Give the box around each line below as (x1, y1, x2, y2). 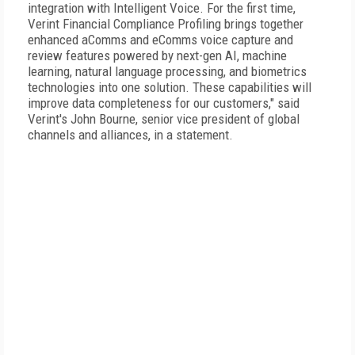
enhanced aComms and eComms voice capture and (28, 32, 293, 48)
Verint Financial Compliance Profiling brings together (28, 16, 303, 32)
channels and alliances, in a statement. (28, 127, 233, 143)
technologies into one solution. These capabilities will (28, 79, 311, 95)
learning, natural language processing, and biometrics (28, 63, 307, 79)
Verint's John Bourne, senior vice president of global (28, 111, 300, 127)
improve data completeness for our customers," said (28, 95, 300, 111)
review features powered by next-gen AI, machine (28, 48, 287, 63)
